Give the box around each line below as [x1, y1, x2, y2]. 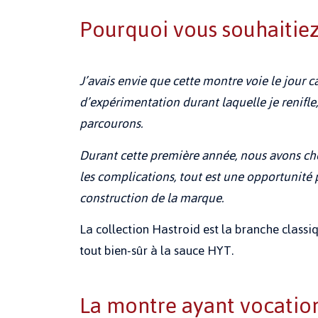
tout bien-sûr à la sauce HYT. [79, 238, 234, 263]
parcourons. [79, 111, 143, 136]
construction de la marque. [79, 185, 224, 210]
